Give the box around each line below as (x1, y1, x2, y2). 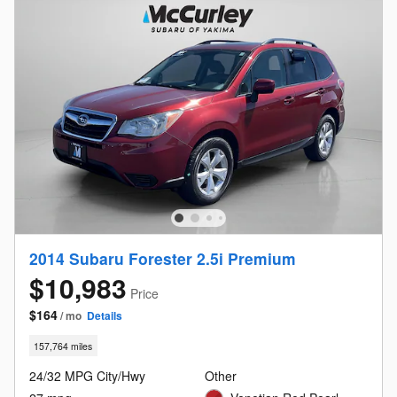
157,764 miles (34, 339, 93, 353)
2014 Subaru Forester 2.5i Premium (29, 247, 296, 270)
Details (87, 307, 122, 324)
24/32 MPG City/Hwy (29, 366, 145, 385)
